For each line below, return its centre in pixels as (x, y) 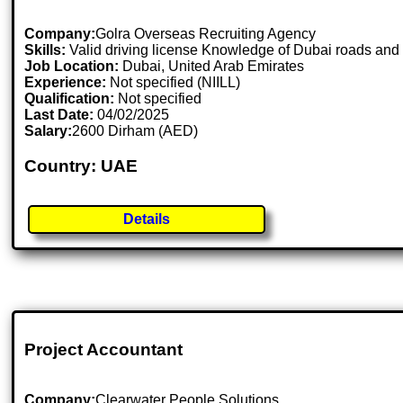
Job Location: (74, 67)
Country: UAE (81, 166)
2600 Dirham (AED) (135, 131)
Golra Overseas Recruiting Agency (206, 34)
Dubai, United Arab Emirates (214, 67)
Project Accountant (104, 349)
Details (147, 219)
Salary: (49, 131)
